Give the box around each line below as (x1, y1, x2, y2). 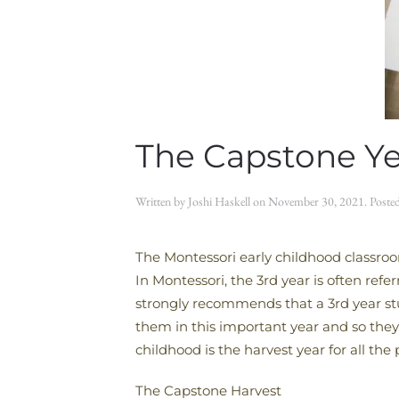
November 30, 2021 (268, 193, 364, 209)
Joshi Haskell (188, 193, 250, 209)
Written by (135, 193, 188, 209)
